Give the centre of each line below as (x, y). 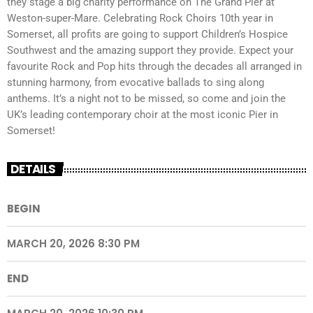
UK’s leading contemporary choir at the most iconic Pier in (143, 114)
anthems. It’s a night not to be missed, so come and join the (146, 98)
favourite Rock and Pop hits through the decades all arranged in (154, 66)
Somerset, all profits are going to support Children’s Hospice (147, 34)
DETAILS (33, 169)
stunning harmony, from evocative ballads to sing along (136, 82)
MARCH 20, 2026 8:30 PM (73, 244)
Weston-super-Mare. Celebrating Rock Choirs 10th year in (140, 18)
